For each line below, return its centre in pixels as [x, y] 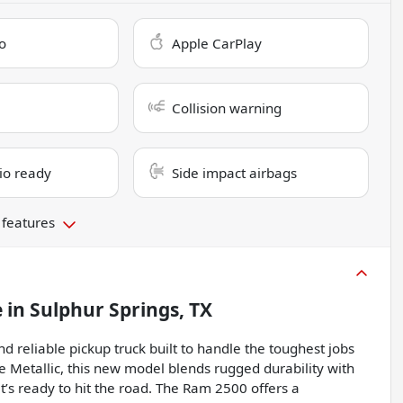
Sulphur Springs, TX [121, 310]
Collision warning [227, 108]
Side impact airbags [235, 173]
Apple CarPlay [217, 44]
